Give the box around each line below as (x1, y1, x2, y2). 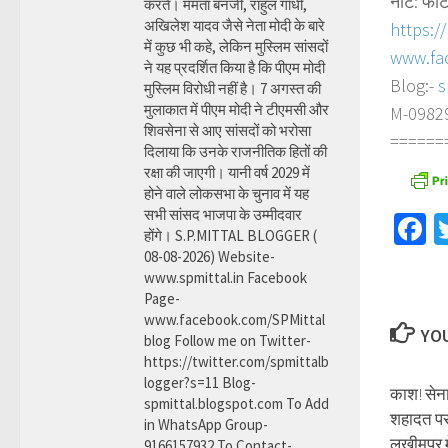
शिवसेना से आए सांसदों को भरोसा (144, 121, 311, 140)
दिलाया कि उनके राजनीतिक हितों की (144, 142, 327, 161)
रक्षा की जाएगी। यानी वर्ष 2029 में (144, 163, 310, 182)
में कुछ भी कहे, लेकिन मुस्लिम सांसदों (144, 37, 328, 56)
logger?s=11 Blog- (144, 373, 256, 392)
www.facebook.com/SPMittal (144, 310, 325, 329)
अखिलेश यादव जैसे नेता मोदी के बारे (144, 16, 325, 35)
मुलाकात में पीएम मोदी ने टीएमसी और (144, 100, 329, 119)
